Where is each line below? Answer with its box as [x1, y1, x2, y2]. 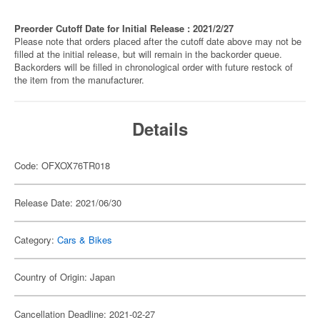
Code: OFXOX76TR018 [14, 159, 110, 172]
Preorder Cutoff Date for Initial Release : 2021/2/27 [14, 21, 234, 35]
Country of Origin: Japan [14, 270, 115, 284]
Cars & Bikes [57, 233, 112, 246]
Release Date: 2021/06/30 [14, 196, 121, 209]
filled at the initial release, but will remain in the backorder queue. [14, 47, 282, 61]
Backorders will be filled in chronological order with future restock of [14, 60, 293, 74]
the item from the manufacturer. [14, 73, 144, 86]
